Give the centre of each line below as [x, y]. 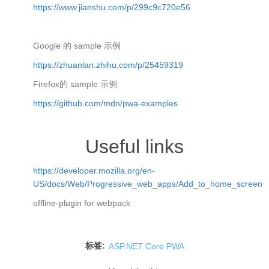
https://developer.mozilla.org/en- [94, 171]
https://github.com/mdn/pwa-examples [105, 103]
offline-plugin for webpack [82, 203]
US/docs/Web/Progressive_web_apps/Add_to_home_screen [148, 184]
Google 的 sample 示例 [77, 46]
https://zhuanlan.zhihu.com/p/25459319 [108, 65]
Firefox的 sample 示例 [75, 84]
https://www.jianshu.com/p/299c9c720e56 [112, 7]
